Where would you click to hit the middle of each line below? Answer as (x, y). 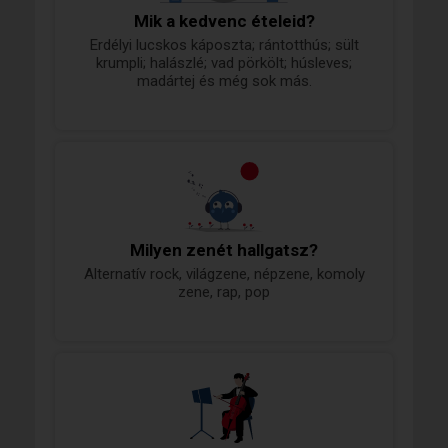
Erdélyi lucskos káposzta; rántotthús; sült (224, 45)
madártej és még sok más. (224, 81)
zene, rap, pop (224, 292)
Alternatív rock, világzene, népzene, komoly (224, 274)
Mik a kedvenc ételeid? (224, 21)
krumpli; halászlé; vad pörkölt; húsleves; (224, 63)
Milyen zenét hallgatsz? (224, 250)
